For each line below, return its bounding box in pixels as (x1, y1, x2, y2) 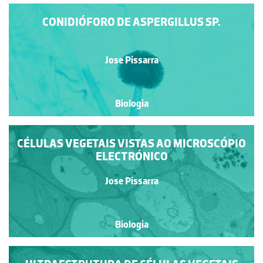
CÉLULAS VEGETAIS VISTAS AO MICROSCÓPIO (17, 136, 246, 150)
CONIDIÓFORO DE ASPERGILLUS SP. (42, 15, 221, 29)
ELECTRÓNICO (95, 149, 168, 163)
